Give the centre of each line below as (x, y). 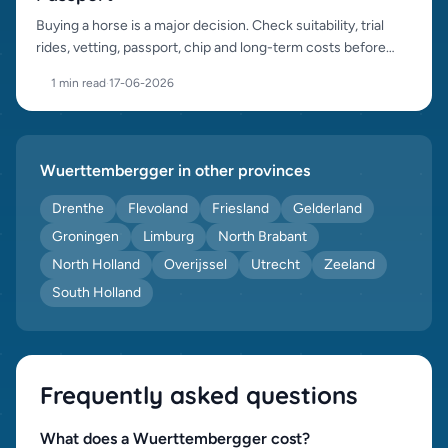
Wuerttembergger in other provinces (175, 170)
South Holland (96, 292)
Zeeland (349, 264)
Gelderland (327, 208)
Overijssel (195, 264)
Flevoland (158, 208)
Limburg (168, 236)
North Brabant (262, 236)
